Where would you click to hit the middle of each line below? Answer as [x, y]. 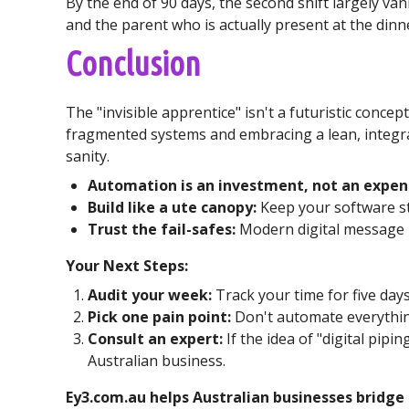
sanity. [88, 156]
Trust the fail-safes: [162, 229]
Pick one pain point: [159, 317]
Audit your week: [150, 295]
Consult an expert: [155, 339]
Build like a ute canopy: [172, 207]
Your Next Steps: [127, 266]
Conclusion [133, 63]
